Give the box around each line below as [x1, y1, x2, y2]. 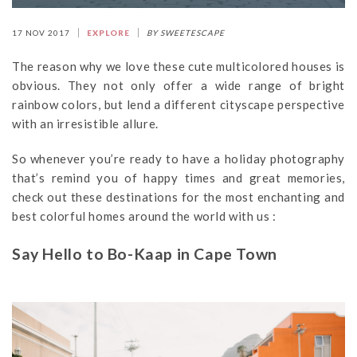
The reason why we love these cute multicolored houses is [12, 59, 345, 73]
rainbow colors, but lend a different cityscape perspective [12, 97, 345, 112]
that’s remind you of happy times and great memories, [12, 171, 345, 185]
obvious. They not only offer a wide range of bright [12, 78, 345, 92]
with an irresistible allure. [12, 116, 159, 131]
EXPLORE [87, 28, 130, 37]
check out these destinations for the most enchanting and [12, 190, 345, 204]
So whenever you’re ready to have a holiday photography [12, 151, 345, 166]
